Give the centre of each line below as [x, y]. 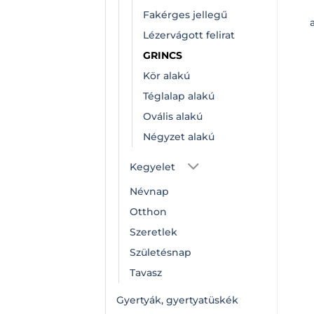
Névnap [149, 191]
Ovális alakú [173, 116]
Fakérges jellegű [185, 14]
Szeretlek [153, 232]
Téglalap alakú [179, 96]
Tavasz [146, 272]
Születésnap [161, 252]
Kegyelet [152, 167]
